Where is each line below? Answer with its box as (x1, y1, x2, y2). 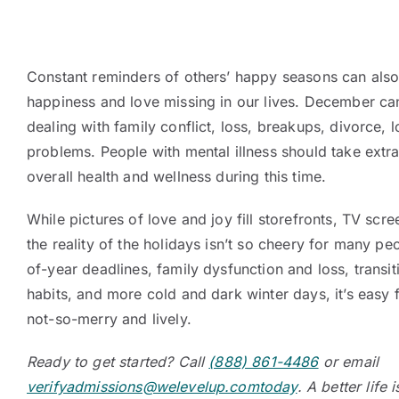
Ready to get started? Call (27, 353, 209, 370)
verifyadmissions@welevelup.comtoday (27, 378, 297, 395)
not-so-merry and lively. (27, 310, 191, 328)
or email (322, 353, 379, 370)
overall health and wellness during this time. (27, 167, 327, 185)
